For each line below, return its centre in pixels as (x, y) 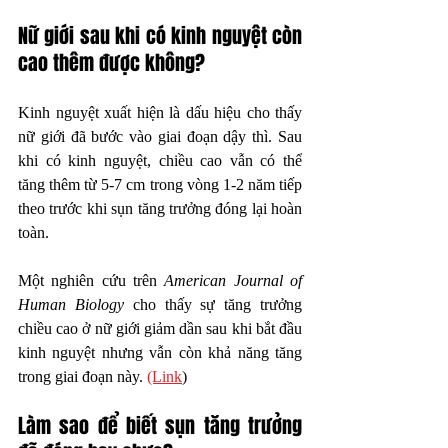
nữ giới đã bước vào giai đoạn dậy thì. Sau (160, 136)
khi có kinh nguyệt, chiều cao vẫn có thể (160, 160)
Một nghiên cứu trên (91, 280)
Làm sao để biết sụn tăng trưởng (160, 425)
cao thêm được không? (111, 62)
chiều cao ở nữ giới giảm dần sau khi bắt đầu (160, 328)
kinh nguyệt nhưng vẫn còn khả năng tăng (160, 352)
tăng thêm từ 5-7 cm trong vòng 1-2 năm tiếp (160, 184)
